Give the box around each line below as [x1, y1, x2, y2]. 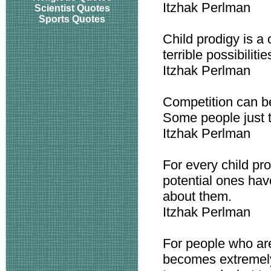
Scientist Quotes [34, 3, 110, 13]
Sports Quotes [39, 14, 105, 24]
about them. [163, 189, 232, 204]
